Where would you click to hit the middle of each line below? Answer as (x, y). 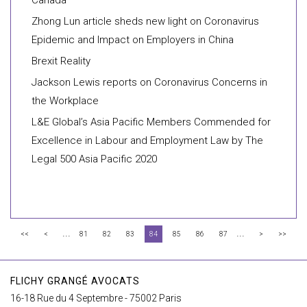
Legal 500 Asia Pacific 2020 (94, 159)
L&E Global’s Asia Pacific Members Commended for (151, 122)
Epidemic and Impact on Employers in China (133, 40)
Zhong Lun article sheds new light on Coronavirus (145, 21)
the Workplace (65, 101)
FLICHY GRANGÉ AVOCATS (75, 281)
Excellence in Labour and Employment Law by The (147, 140)
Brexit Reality (61, 61)
